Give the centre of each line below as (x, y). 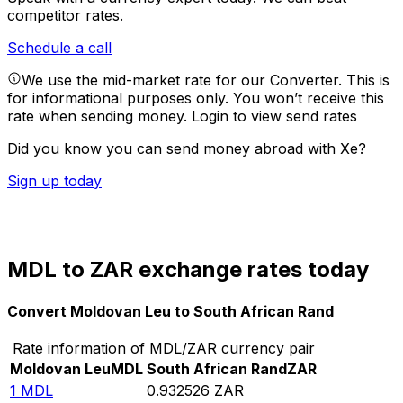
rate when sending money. (99, 116)
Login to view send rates (274, 116)
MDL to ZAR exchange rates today (188, 270)
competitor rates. (65, 16)
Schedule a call (59, 48)
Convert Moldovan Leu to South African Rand (170, 311)
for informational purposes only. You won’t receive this (196, 99)
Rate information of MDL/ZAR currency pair (163, 348)
